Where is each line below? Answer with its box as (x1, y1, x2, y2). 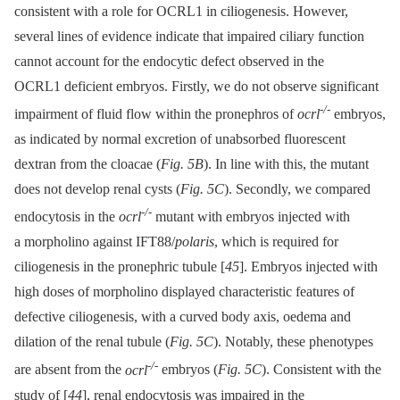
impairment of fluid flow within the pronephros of (14, 105, 297, 121)
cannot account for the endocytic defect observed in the (14, 53, 324, 69)
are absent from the (14, 362, 125, 378)
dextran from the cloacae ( (14, 155, 161, 171)
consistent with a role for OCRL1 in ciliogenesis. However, (14, 3, 348, 19)
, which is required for (214, 234, 338, 250)
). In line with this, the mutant (204, 155, 369, 171)
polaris (175, 234, 214, 250)
